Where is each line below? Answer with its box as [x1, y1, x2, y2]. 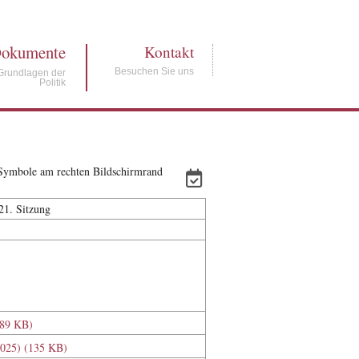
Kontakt [144, 42, 195, 62]
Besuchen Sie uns [115, 67, 195, 76]
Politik [39, 77, 67, 88]
